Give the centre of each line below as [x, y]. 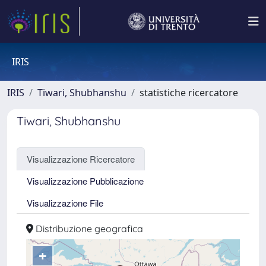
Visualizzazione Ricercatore [81, 159]
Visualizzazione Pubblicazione [85, 181]
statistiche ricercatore [189, 93]
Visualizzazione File [65, 203]
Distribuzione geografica [88, 229]
